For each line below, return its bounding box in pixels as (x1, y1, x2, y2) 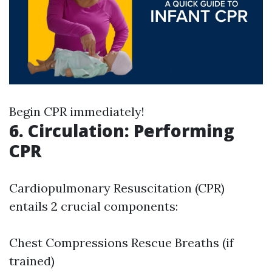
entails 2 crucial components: (9, 199, 178, 214)
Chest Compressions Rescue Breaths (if (9, 235, 234, 251)
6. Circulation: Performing (9, 119, 234, 143)
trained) (9, 253, 55, 269)
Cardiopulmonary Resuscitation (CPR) (9, 180, 225, 196)
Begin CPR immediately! (9, 104, 144, 120)
